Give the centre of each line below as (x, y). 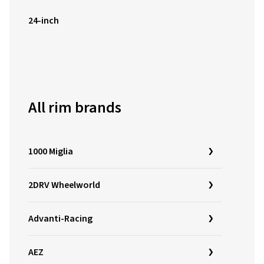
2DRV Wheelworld (64, 185)
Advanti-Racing (60, 219)
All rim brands (75, 108)
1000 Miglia (51, 151)
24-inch (44, 21)
